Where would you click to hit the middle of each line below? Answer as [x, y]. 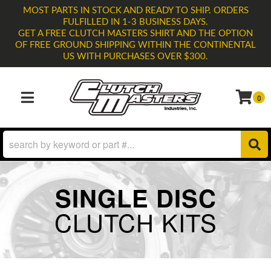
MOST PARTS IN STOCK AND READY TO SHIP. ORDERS [135, 11]
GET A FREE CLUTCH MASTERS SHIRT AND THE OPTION [135, 34]
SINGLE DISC [135, 198]
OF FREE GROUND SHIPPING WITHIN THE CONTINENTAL [135, 45]
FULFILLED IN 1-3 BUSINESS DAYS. [135, 22]
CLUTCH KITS [135, 222]
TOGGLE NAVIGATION [59, 104]
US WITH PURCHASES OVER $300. [135, 57]
